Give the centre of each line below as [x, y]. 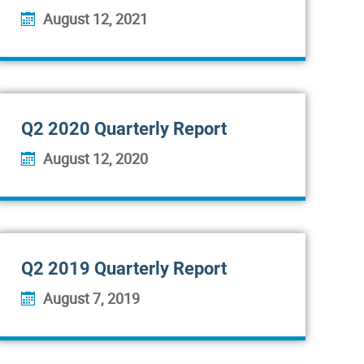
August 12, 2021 [95, 19]
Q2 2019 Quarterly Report [124, 269]
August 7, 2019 [91, 298]
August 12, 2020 [95, 158]
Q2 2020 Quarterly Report [124, 129]
